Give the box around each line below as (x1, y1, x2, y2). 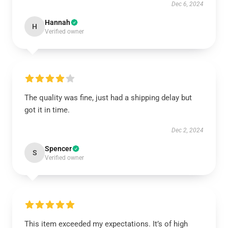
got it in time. (24, 105, 70, 115)
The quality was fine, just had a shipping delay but (24, 93, 192, 102)
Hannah (45, 18, 70, 26)
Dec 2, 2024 (172, 127, 204, 134)
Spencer (45, 145, 72, 153)
